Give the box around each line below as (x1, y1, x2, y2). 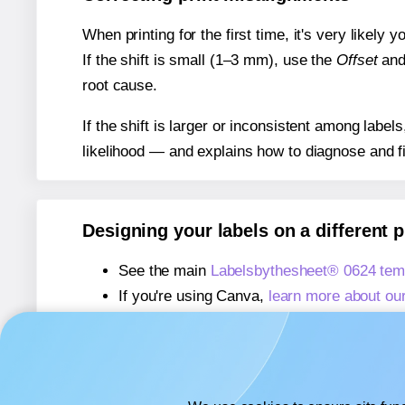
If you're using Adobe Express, (118, 338, 326, 356)
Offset (336, 51, 378, 69)
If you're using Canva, (118, 287, 268, 306)
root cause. (82, 76, 157, 94)
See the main (118, 262, 211, 280)
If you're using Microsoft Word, (118, 313, 328, 331)
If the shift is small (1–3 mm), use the (82, 51, 336, 69)
